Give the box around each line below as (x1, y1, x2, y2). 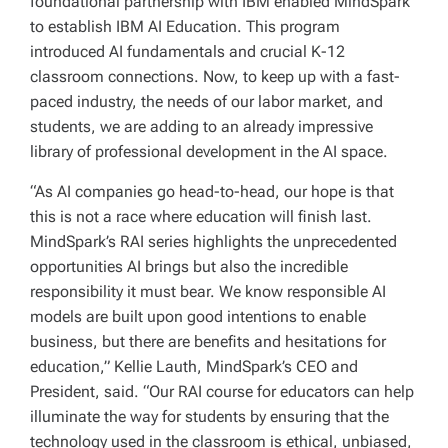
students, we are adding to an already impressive (30, 116, 373, 136)
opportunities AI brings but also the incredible (30, 256, 348, 276)
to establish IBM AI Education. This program (30, 16, 340, 36)
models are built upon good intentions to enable (30, 306, 366, 326)
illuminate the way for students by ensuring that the (30, 406, 389, 426)
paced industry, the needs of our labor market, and (30, 91, 383, 111)
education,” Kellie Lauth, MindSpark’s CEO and (30, 356, 358, 376)
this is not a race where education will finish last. (30, 206, 372, 226)
